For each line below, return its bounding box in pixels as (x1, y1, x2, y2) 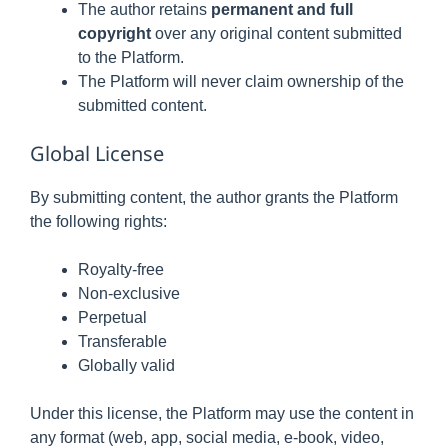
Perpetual (78, 309, 147, 326)
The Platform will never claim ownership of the (78, 73, 404, 90)
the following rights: (30, 213, 167, 230)
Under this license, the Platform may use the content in (30, 405, 414, 422)
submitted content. (78, 97, 207, 114)
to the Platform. (78, 49, 184, 66)
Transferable (78, 333, 167, 350)
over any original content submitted (151, 25, 402, 42)
